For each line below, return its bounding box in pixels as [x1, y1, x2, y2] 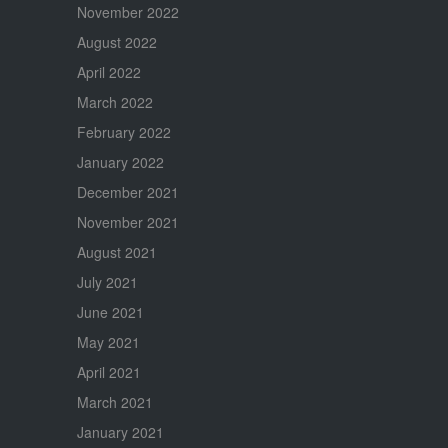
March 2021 [76, 392, 153, 413]
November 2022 [76, 2, 179, 23]
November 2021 [76, 212, 179, 233]
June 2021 [76, 302, 144, 323]
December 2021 [76, 182, 179, 203]
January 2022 [76, 152, 164, 173]
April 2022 [76, 62, 141, 83]
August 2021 [76, 242, 157, 263]
